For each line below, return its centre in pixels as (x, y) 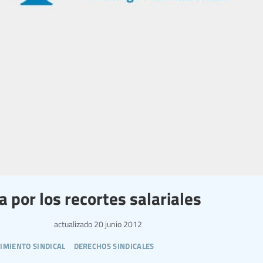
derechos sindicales (114, 245)
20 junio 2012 (117, 224)
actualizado (73, 224)
